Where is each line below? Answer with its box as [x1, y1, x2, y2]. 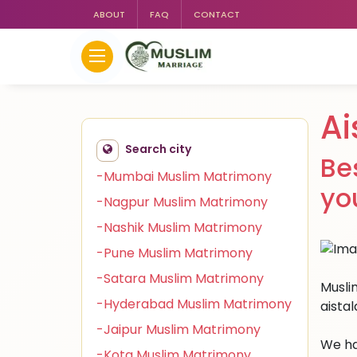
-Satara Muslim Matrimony [96, 269, 264, 288]
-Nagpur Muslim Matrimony [96, 193, 268, 211]
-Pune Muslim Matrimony [96, 244, 253, 262]
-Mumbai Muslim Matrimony [96, 167, 272, 186]
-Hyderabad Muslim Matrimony [96, 295, 292, 313]
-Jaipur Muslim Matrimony [96, 320, 261, 339]
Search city [125, 141, 191, 157]
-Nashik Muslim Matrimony [96, 218, 262, 237]
